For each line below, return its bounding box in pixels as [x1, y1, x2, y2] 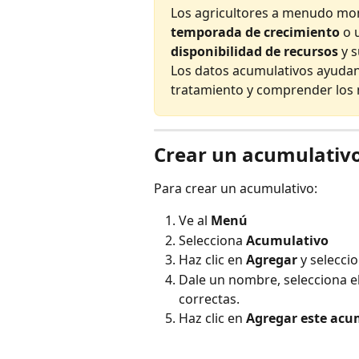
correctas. [179, 289, 240, 308]
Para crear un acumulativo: [154, 179, 317, 197]
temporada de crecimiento [171, 23, 340, 41]
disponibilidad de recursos [171, 42, 338, 60]
